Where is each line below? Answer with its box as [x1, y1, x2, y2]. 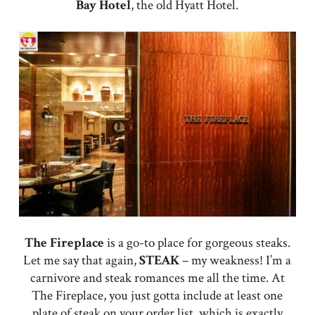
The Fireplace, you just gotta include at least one [32, 286, 283, 304]
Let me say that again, [23, 251, 140, 269]
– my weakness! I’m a [179, 251, 292, 269]
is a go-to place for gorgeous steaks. [106, 233, 290, 252]
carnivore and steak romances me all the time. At [30, 269, 285, 287]
